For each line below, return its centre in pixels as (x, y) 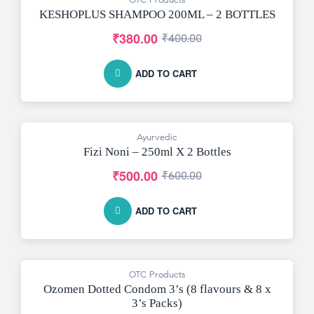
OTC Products (157, 274)
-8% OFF (57, 280)
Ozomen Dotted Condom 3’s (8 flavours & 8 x (157, 289)
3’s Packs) (157, 303)
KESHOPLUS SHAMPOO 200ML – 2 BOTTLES (157, 14)
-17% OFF (59, 143)
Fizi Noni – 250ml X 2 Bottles (157, 151)
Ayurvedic (157, 137)
